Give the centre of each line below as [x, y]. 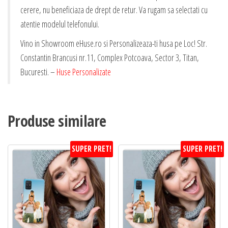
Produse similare [57, 121]
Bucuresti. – [38, 72]
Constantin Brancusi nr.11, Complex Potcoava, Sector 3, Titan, [110, 57]
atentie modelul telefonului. [60, 24]
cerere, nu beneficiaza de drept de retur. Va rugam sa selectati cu [114, 9]
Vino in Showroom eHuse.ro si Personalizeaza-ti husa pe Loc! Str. [114, 43]
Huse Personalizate [84, 72]
